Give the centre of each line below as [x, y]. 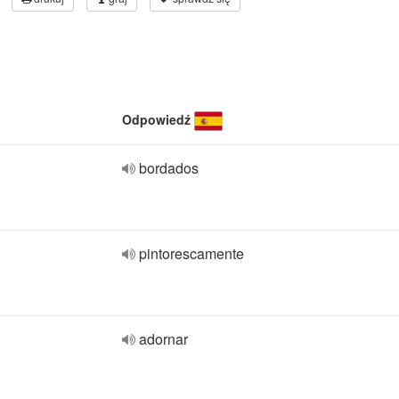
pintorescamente [191, 253]
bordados [169, 168]
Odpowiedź [156, 119]
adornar [163, 339]
